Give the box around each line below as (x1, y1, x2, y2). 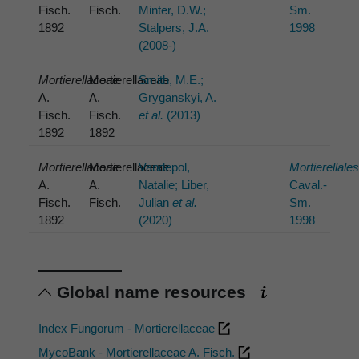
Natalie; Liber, (139, 177, 210, 192)
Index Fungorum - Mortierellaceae (38, 321, 218, 336)
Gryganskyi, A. (139, 91, 217, 105)
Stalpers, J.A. (139, 21, 210, 35)
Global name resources (57, 283, 251, 302)
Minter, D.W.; (139, 3, 207, 18)
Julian (139, 195, 173, 209)
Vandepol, (139, 159, 191, 174)
